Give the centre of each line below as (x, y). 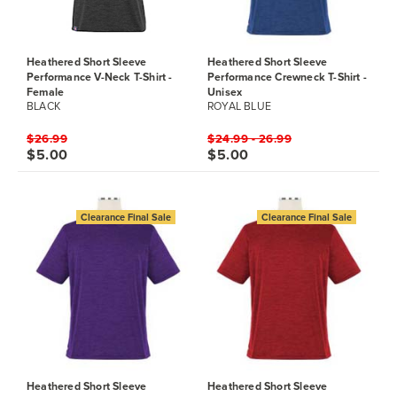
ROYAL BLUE (239, 107)
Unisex (225, 92)
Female (46, 92)
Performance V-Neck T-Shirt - (100, 77)
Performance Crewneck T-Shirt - (287, 77)
